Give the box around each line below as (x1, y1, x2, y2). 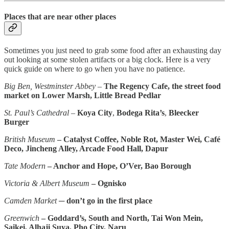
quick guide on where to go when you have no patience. (4, 64, 185, 74)
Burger (4, 118, 29, 127)
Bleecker (169, 108, 199, 118)
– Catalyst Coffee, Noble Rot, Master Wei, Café (55, 135, 220, 144)
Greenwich (4, 214, 39, 223)
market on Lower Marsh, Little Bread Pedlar (4, 91, 161, 100)
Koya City (77, 108, 112, 118)
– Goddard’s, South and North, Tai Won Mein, (39, 214, 203, 223)
